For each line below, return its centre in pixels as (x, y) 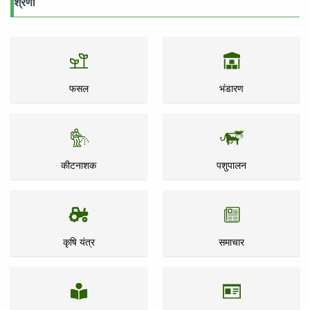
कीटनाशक (79, 165)
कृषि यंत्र (79, 242)
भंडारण (231, 88)
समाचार (231, 242)
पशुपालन (231, 165)
